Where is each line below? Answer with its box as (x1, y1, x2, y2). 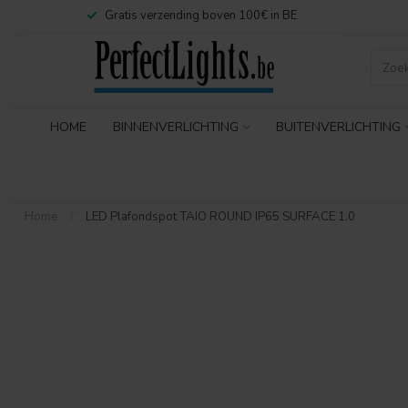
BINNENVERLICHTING (112, 118, 239, 136)
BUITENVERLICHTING (275, 118, 401, 136)
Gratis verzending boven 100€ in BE (104, 7, 297, 24)
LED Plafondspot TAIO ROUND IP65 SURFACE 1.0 (86, 209, 355, 225)
